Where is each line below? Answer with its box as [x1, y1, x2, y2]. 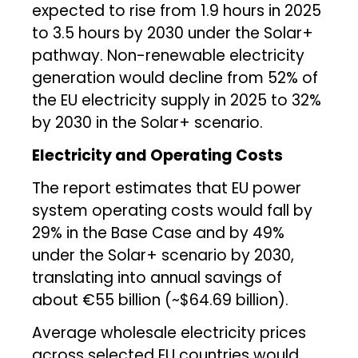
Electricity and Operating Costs [32, 144, 284, 166]
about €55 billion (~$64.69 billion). [32, 288, 289, 311]
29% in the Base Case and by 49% [32, 221, 285, 244]
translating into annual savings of [32, 266, 283, 288]
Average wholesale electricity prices [32, 321, 307, 344]
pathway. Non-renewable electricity [32, 44, 305, 66]
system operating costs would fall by [32, 199, 313, 221]
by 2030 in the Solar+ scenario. [32, 111, 264, 133]
